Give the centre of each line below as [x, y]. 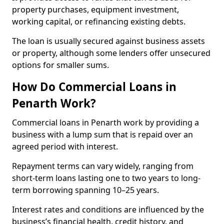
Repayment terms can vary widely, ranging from [103, 166]
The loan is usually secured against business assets [108, 41]
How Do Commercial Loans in [94, 87]
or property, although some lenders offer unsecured [111, 53]
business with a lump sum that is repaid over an [102, 134]
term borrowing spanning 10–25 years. [86, 190]
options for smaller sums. [60, 65]
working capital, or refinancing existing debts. [100, 21]
